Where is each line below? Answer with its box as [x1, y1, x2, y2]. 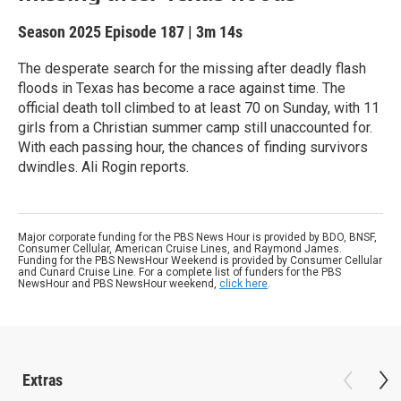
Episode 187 [105, 22, 184, 41]
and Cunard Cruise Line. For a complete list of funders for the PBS [18, 266, 341, 278]
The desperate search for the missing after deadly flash [18, 60, 366, 77]
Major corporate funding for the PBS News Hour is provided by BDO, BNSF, [18, 231, 377, 243]
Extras [22, 371, 63, 389]
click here [219, 277, 268, 290]
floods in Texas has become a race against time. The [18, 80, 346, 97]
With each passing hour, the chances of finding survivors [18, 139, 368, 156]
